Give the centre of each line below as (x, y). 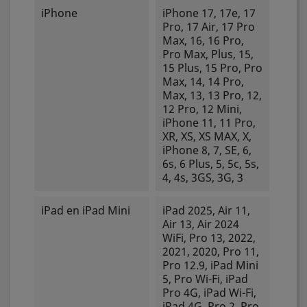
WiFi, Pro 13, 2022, (209, 238)
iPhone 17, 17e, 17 (209, 13)
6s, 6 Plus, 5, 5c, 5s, (210, 164)
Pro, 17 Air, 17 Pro (208, 27)
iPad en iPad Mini (86, 210)
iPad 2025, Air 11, (206, 210)
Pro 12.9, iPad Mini (210, 265)
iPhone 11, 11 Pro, (209, 123)
